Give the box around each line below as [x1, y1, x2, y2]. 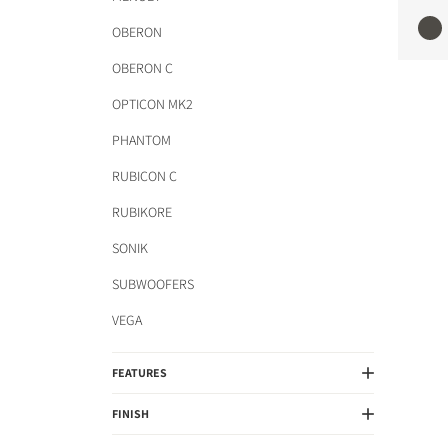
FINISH [112, 406, 149, 421]
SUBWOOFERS [112, 275, 194, 293]
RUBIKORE [112, 203, 172, 221]
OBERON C [112, 59, 173, 77]
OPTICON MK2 [112, 95, 193, 113]
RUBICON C [112, 167, 177, 185]
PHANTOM [112, 131, 171, 149]
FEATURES [112, 365, 167, 380]
